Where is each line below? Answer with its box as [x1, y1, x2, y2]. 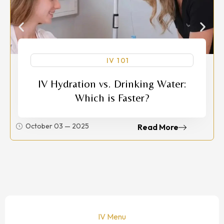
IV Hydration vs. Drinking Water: [38, 77, 186, 90]
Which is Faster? [74, 91, 149, 104]
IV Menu [98, 211, 126, 221]
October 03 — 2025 [25, 121, 89, 131]
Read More [137, 121, 179, 132]
